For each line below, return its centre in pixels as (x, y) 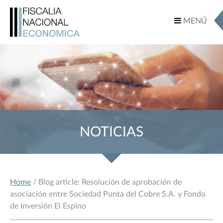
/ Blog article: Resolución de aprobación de (106, 182)
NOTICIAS (111, 132)
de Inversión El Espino (48, 206)
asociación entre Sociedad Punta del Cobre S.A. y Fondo (108, 194)
